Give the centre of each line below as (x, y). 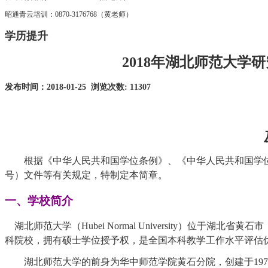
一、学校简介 (39, 201)
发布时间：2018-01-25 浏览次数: (66, 87)
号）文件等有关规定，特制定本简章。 (86, 175)
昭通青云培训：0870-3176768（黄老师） (69, 15)
